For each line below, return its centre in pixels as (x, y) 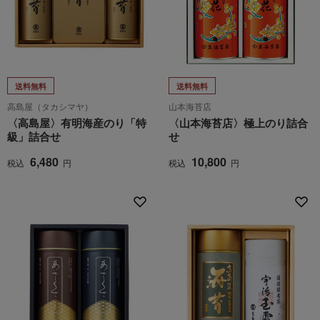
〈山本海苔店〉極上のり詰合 (238, 123)
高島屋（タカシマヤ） (50, 106)
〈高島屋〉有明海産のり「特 (77, 123)
